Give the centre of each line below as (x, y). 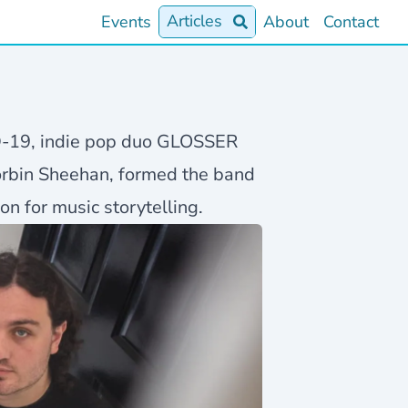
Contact (351, 22)
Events (126, 22)
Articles (194, 21)
